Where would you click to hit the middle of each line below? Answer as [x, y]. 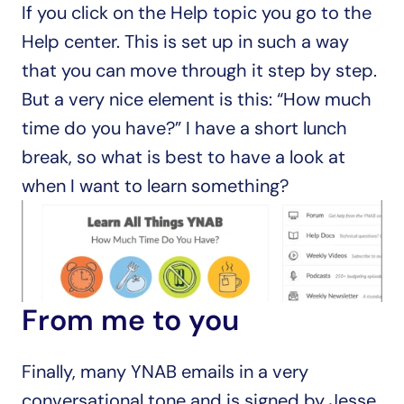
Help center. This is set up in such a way [185, 41]
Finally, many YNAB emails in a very [165, 372]
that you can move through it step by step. [199, 70]
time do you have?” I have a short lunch [184, 128]
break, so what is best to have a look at [184, 157]
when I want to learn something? [155, 186]
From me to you [130, 320]
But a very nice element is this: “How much [197, 99]
